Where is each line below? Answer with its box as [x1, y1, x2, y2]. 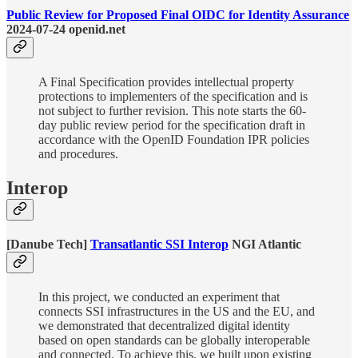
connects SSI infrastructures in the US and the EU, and [38, 304, 315, 319]
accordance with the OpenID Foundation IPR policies [38, 132, 309, 146]
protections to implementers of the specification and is [38, 89, 308, 103]
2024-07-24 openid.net [6, 22, 125, 36]
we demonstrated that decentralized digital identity [38, 319, 290, 333]
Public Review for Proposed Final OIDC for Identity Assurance [6, 7, 349, 22]
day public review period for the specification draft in [38, 117, 305, 132]
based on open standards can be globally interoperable [38, 333, 310, 348]
